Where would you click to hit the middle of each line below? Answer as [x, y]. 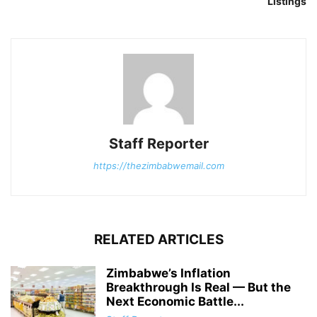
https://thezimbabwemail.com [158, 165]
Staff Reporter [158, 143]
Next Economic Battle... [175, 301]
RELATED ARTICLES [158, 239]
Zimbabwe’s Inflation [168, 273]
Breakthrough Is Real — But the [198, 287]
